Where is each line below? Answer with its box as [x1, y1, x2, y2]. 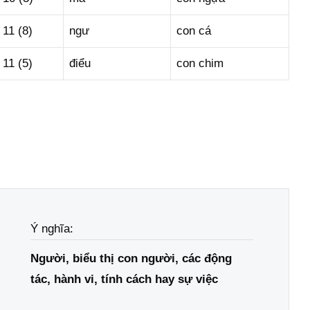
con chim [176, 57, 224, 70]
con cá [176, 24, 211, 37]
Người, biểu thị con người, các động [30, 251, 232, 265]
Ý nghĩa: [30, 221, 74, 235]
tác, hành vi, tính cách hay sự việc [30, 272, 219, 286]
